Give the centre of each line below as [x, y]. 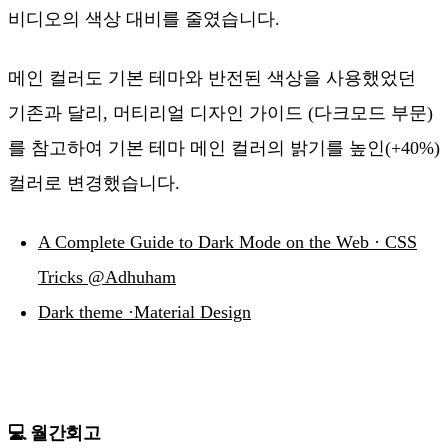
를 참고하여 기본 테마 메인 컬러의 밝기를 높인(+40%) [224, 148]
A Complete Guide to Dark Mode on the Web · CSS [227, 242]
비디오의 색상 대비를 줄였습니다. [144, 19]
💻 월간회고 [54, 433]
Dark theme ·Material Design [144, 312]
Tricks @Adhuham [107, 277]
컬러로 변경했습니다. [94, 183]
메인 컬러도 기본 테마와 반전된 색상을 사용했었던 [212, 78]
